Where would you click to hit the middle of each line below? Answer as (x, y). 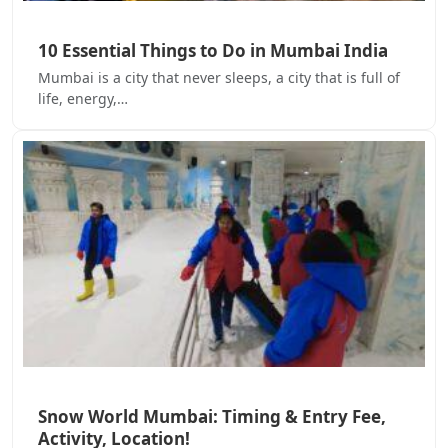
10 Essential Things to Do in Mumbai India (213, 50)
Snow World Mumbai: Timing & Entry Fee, (212, 417)
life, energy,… (83, 98)
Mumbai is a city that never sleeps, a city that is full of (219, 77)
